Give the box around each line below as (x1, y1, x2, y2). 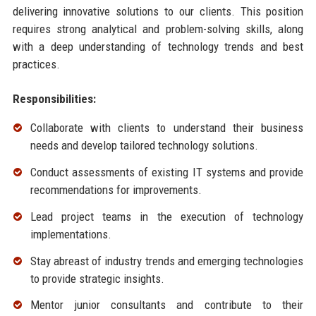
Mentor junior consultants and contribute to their (30, 298, 304, 312)
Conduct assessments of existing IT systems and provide (30, 165, 304, 180)
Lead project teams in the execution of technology (30, 209, 304, 224)
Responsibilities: (12, 92, 96, 107)
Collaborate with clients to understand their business (30, 121, 304, 135)
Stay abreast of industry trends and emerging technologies (30, 253, 304, 268)
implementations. (30, 226, 111, 241)
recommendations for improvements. (30, 183, 202, 197)
